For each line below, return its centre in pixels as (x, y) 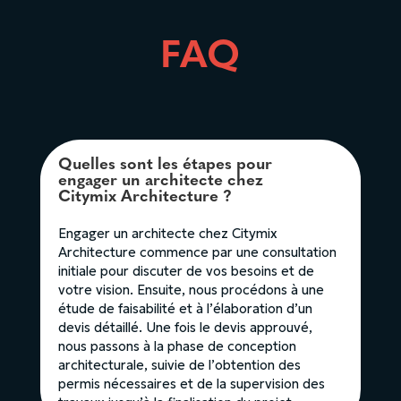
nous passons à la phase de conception (177, 346)
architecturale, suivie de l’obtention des (179, 364)
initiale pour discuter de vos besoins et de (186, 270)
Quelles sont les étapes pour (165, 165)
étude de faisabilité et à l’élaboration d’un (185, 308)
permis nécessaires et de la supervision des (191, 383)
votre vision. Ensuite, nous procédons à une (191, 289)
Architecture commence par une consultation (197, 252)
